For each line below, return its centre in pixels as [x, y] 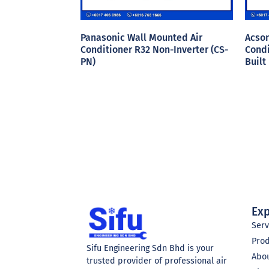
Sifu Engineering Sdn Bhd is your [150, 248]
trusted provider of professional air [157, 261]
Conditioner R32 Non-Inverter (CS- [155, 50]
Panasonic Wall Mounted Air [142, 38]
